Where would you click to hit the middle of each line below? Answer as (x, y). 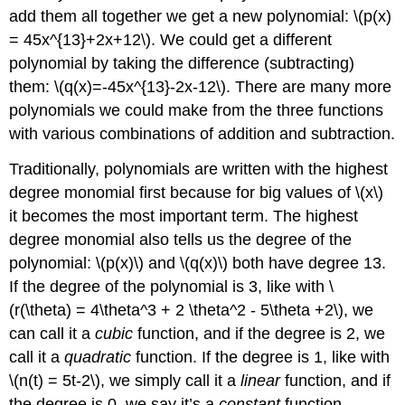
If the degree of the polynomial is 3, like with (170, 286)
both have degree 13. (307, 263)
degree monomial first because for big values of (183, 192)
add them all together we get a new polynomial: (182, 16)
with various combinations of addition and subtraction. (202, 133)
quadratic (98, 357)
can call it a (52, 333)
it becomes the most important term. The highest (184, 216)
